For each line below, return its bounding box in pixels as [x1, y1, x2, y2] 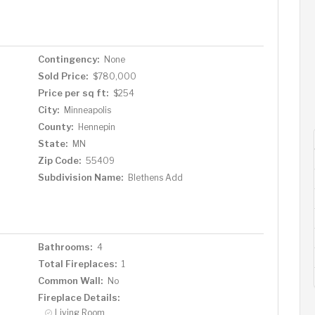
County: [37, 120, 73, 132]
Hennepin [77, 121, 115, 132]
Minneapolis [63, 104, 111, 115]
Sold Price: [37, 70, 88, 82]
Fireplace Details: [37, 291, 120, 303]
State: [37, 137, 67, 149]
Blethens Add [127, 172, 183, 183]
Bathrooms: [37, 240, 92, 252]
